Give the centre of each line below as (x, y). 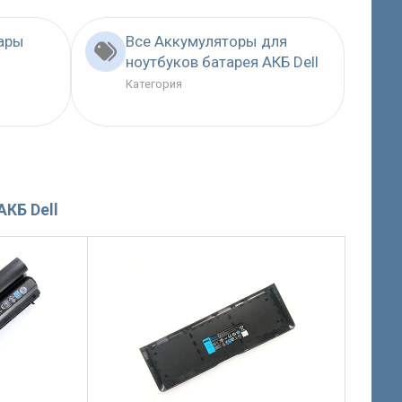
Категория (153, 84)
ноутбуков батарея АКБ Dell (222, 62)
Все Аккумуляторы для (206, 42)
